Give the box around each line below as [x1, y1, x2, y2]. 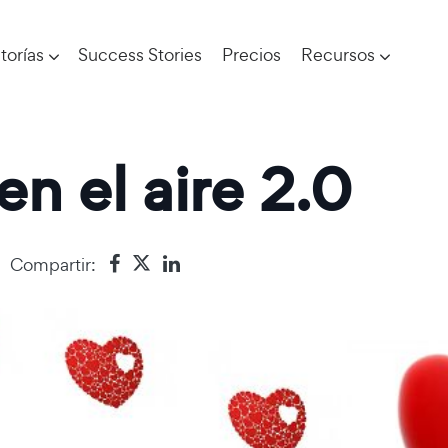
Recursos [301, 43, 375, 66]
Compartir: [10, 252, 96, 276]
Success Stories [78, 43, 202, 66]
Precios [222, 43, 281, 66]
